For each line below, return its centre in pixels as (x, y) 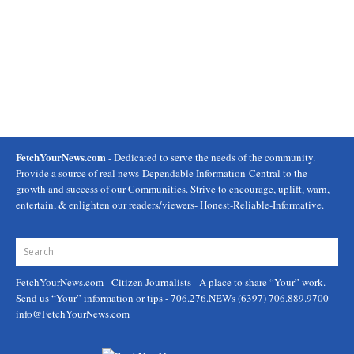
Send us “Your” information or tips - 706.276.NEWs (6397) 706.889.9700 (172, 298)
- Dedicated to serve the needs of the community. (211, 157)
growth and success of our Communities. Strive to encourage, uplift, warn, (173, 189)
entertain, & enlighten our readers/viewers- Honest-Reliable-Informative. (170, 205)
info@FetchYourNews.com (73, 314)
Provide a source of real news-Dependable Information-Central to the (162, 173)
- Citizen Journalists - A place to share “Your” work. (216, 282)
